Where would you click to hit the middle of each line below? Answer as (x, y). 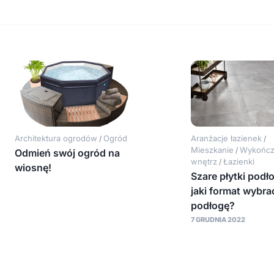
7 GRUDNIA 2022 (218, 220)
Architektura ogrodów (56, 139)
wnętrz (204, 162)
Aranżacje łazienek (226, 139)
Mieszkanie (212, 150)
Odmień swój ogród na (68, 153)
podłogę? (213, 206)
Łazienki (239, 162)
